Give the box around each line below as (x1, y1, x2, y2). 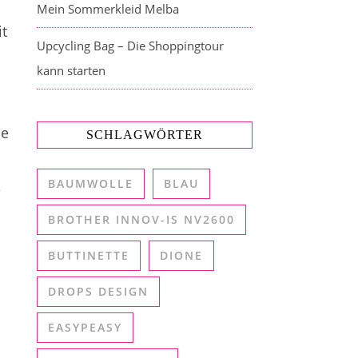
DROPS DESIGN (48, 284, 149, 299)
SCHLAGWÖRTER (86, 128, 203, 141)
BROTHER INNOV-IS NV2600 (48, 212, 235, 227)
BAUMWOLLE (48, 176, 133, 191)
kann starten (37, 62, 105, 78)
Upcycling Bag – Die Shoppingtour (37, 38, 224, 54)
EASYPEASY (48, 320, 122, 335)
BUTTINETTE (48, 248, 129, 263)
